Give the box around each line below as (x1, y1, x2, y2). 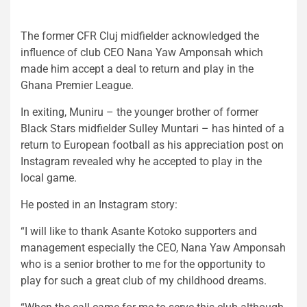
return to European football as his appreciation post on (21, 138, 284, 152)
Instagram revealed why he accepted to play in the (21, 155, 262, 169)
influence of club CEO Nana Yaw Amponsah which (21, 46, 263, 60)
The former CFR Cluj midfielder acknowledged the (21, 29, 259, 43)
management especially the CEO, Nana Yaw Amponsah (21, 241, 286, 255)
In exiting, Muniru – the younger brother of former (21, 106, 258, 119)
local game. (21, 171, 77, 185)
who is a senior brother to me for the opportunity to (21, 258, 265, 271)
